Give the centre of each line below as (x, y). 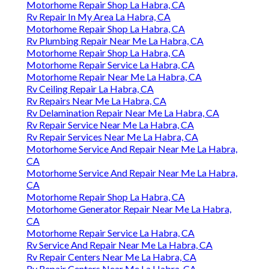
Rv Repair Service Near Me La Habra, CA (110, 125)
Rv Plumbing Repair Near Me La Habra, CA (115, 41)
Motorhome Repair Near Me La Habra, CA (114, 77)
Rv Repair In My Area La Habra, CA (98, 17)
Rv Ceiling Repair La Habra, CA (90, 89)
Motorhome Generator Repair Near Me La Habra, (129, 209)
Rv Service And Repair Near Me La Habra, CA (119, 245)
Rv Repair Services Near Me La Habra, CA (112, 137)
